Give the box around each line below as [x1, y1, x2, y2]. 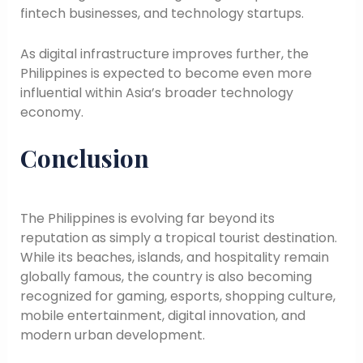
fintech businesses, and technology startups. [19, 4, 304, 23]
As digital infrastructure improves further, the [19, 45, 309, 64]
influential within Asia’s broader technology [19, 83, 293, 103]
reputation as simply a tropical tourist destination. [19, 228, 337, 247]
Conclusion [19, 141, 149, 174]
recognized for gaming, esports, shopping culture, [19, 286, 335, 305]
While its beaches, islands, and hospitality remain [19, 247, 329, 267]
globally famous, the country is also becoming [19, 267, 312, 286]
